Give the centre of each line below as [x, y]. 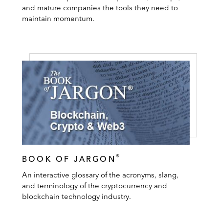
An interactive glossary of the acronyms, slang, [100, 175]
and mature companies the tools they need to [100, 8]
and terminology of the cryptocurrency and [95, 185]
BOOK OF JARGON [69, 159]
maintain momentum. [58, 18]
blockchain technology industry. [77, 196]
